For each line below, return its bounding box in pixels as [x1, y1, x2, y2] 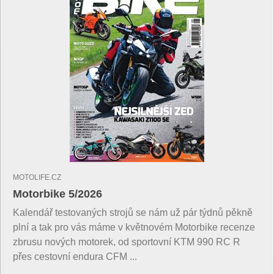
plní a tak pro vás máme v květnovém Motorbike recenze [13, 221, 255, 232]
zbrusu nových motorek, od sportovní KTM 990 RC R [13, 236, 240, 247]
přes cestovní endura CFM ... [13, 251, 137, 262]
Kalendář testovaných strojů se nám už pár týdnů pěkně [13, 207, 253, 218]
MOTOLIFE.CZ [13, 172, 61, 182]
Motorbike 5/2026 [13, 187, 102, 200]
